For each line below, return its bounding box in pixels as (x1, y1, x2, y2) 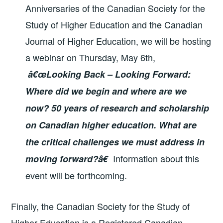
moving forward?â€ (25, 152, 109, 166)
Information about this (108, 152, 200, 165)
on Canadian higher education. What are (25, 118, 197, 132)
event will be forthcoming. (25, 169, 130, 182)
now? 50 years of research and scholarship (25, 102, 210, 115)
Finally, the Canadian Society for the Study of (11, 200, 190, 213)
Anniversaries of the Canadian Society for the (25, 1, 206, 15)
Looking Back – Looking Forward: (46, 68, 191, 81)
